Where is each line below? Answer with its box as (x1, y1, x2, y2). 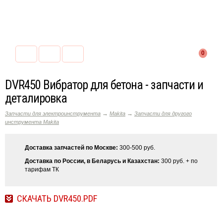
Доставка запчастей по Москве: (25, 144, 118, 151)
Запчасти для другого (134, 111, 192, 116)
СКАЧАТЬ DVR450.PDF (17, 193, 97, 204)
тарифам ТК (25, 166, 59, 173)
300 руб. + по (160, 158, 198, 165)
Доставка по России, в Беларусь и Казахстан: (25, 158, 160, 165)
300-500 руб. (118, 144, 155, 151)
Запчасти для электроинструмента (5, 111, 101, 116)
